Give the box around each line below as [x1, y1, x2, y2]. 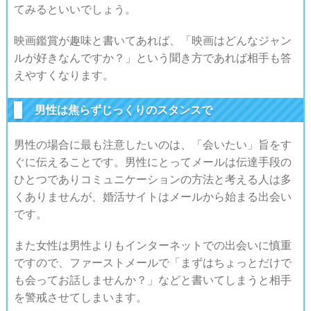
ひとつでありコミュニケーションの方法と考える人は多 [13, 172, 292, 185]
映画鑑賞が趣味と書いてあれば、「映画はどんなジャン [13, 33, 292, 47]
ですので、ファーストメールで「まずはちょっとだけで [13, 255, 292, 269]
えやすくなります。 [13, 68, 114, 81]
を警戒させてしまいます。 [13, 290, 147, 303]
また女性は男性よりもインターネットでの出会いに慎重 [13, 238, 292, 251]
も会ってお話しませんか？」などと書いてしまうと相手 [13, 273, 292, 286]
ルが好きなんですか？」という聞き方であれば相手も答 [13, 51, 292, 64]
